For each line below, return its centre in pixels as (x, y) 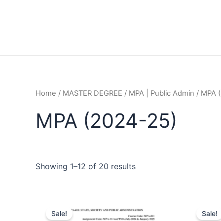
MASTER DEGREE (92, 93)
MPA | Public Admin (162, 93)
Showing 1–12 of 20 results (86, 166)
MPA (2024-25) (106, 120)
